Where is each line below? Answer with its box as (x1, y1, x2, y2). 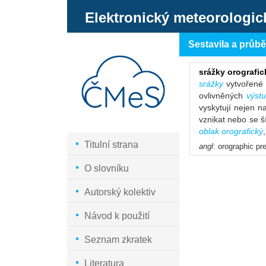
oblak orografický (199, 126, 263, 136)
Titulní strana (84, 140, 139, 150)
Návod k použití (84, 211, 150, 221)
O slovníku (84, 163, 129, 174)
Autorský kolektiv (84, 187, 156, 198)
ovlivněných (199, 91, 246, 100)
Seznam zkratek (84, 235, 153, 245)
